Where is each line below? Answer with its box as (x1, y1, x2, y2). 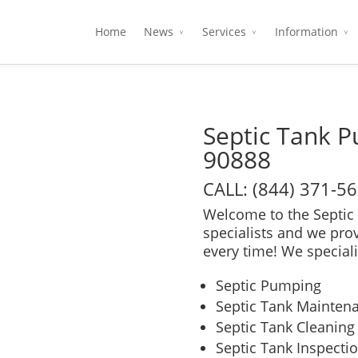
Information (275, 24, 338, 39)
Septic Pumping (216, 276, 321, 295)
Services (202, 24, 246, 39)
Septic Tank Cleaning (216, 317, 355, 336)
